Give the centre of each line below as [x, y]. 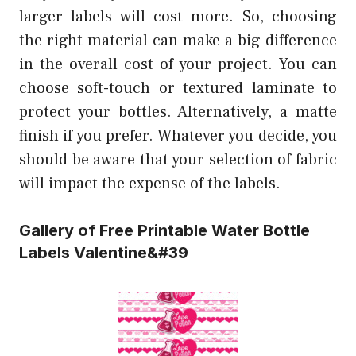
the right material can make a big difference [178, 40]
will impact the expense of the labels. [150, 183]
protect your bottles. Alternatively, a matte [178, 112]
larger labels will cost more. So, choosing [178, 16]
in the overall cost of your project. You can [178, 64]
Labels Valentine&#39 [104, 252]
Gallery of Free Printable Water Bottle [164, 230]
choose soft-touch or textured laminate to [178, 88]
